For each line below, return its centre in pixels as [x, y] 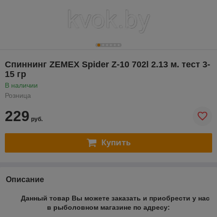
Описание [25, 179]
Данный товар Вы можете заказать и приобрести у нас [114, 198]
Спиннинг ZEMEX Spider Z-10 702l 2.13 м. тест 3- [108, 64]
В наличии [21, 85]
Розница [18, 95]
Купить [116, 143]
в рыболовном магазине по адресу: [108, 207]
